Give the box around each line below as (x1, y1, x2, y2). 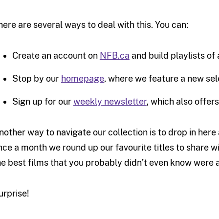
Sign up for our (12, 96, 73, 107)
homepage (61, 73, 104, 84)
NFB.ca (99, 50, 130, 61)
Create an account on (12, 50, 100, 61)
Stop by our (12, 73, 61, 84)
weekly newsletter (73, 96, 147, 107)
